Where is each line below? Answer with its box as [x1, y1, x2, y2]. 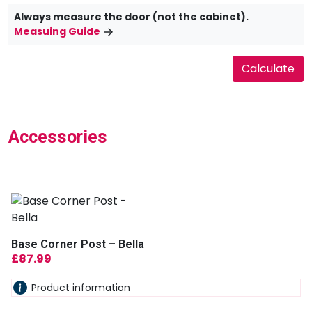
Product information [31, 280, 130, 295]
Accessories [8, 126, 107, 147]
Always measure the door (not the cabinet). [14, 9, 249, 24]
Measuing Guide [14, 24, 100, 38]
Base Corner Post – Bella [11, 237, 144, 251]
